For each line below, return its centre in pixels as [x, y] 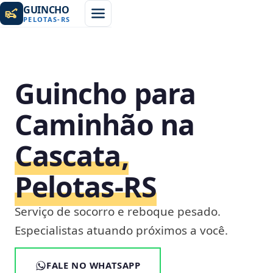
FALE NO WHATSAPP [94, 265]
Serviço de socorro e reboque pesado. [118, 211]
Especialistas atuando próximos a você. [121, 230]
